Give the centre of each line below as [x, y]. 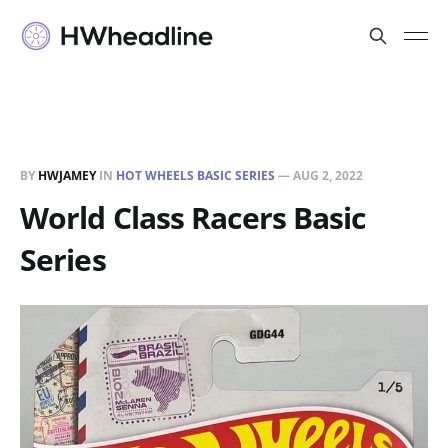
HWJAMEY [67, 175]
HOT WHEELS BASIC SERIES [195, 175]
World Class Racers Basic [193, 217]
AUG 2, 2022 [328, 175]
